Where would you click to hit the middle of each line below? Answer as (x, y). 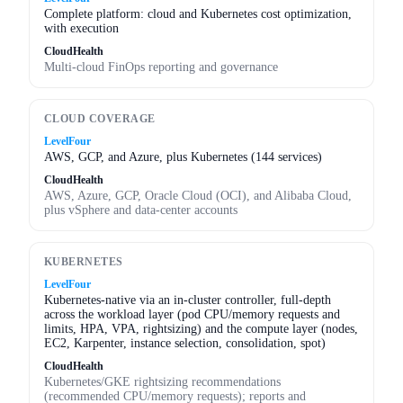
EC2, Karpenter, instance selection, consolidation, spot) (185, 343)
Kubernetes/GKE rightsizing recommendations (162, 381)
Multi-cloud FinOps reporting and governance (161, 67)
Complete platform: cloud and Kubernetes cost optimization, (198, 13)
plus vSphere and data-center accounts (141, 210)
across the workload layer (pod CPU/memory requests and (192, 314)
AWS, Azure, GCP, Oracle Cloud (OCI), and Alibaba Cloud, (198, 195)
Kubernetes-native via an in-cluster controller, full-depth (188, 300)
